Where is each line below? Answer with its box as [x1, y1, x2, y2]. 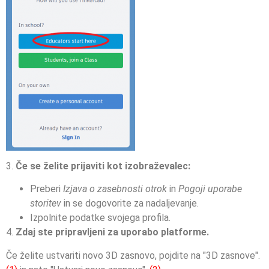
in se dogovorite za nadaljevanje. [61, 198, 199, 210]
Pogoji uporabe [178, 183, 242, 195]
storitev [30, 198, 61, 210]
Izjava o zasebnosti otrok [63, 183, 167, 195]
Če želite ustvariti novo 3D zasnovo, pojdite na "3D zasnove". [6, 249, 260, 261]
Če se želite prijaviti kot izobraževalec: [16, 160, 190, 172]
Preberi [30, 183, 63, 195]
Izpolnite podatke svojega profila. [30, 212, 171, 224]
